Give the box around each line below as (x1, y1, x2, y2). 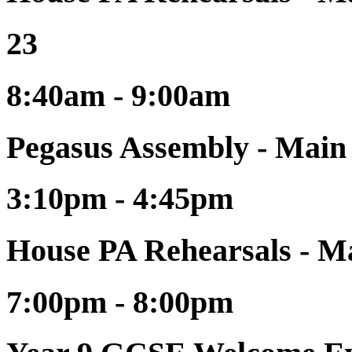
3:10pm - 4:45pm (6, 181, 233, 217)
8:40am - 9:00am (6, 77, 230, 113)
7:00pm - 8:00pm (6, 284, 233, 320)
